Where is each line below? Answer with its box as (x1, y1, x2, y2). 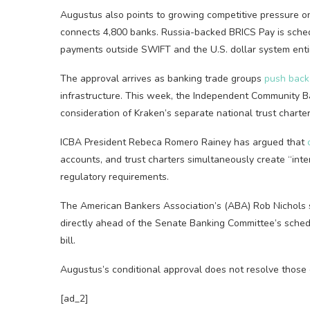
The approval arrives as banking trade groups (60, 72, 264, 85)
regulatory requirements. (60, 170, 169, 183)
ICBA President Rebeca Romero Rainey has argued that (60, 136, 307, 149)
